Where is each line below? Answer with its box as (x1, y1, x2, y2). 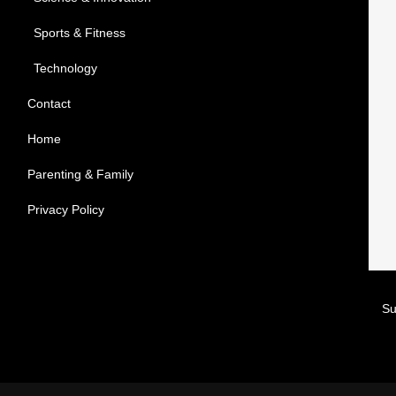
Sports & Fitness (33, 25, 126, 40)
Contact (27, 95, 71, 110)
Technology (33, 60, 97, 75)
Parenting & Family (27, 166, 133, 181)
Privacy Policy (27, 202, 104, 217)
